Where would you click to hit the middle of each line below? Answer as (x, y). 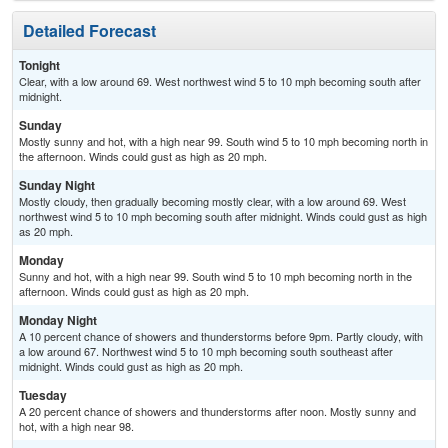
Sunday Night (57, 185)
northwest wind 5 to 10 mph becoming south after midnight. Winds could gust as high (223, 216)
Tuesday (43, 395)
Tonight (39, 65)
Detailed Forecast (89, 31)
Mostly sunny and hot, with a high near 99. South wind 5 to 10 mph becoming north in (223, 141)
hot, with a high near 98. (76, 426)
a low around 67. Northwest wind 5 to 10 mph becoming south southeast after (206, 351)
